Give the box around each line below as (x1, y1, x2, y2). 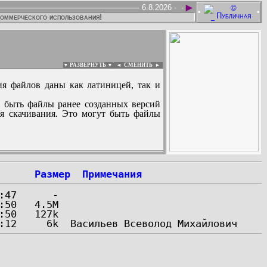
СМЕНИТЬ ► (124, 62, 163, 68)
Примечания (82, 168, 142, 180)
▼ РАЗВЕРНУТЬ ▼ (63, 62, 113, 68)
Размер (35, 168, 70, 180)
